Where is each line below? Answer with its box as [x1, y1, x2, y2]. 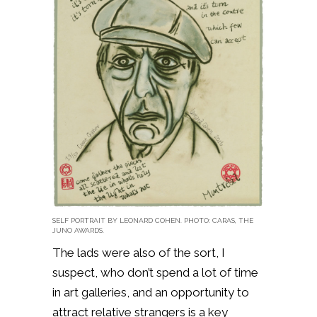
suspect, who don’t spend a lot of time [52, 265, 258, 279]
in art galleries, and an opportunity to [52, 284, 249, 299]
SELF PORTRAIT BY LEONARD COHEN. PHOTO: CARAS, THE [52, 216, 253, 224]
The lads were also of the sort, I [52, 245, 225, 260]
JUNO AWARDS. [52, 226, 104, 234]
